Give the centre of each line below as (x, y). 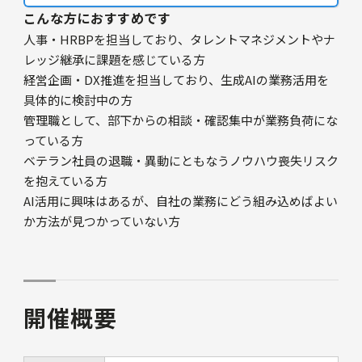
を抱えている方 (65, 181)
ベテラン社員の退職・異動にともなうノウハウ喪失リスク (181, 161)
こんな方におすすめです (97, 18)
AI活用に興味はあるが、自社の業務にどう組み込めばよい (180, 201)
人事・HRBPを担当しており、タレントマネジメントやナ (179, 40)
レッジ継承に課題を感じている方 (114, 60)
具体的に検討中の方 (78, 100)
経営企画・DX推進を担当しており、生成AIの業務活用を (176, 80)
